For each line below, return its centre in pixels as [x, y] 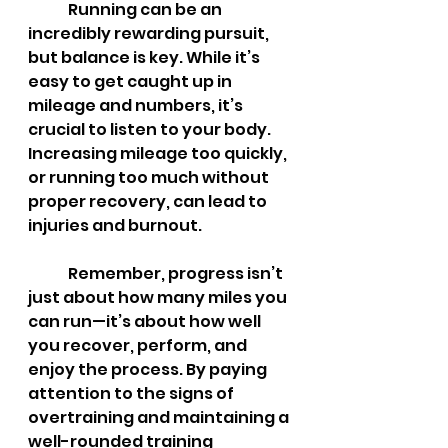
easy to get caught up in [131, 81]
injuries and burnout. [115, 225]
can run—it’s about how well [146, 321]
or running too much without [150, 177]
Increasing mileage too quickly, [159, 153]
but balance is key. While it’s [145, 57]
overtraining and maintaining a [160, 417]
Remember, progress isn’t [48, 273]
